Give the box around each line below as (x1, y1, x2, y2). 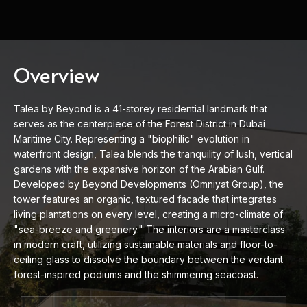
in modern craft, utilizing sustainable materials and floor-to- (14, 238, 278, 251)
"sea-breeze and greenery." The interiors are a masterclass (14, 223, 285, 236)
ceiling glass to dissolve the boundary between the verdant (14, 254, 283, 266)
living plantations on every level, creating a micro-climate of (14, 208, 283, 221)
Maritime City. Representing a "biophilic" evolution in (14, 133, 249, 145)
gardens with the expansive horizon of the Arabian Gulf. (14, 163, 265, 175)
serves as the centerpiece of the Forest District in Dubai (14, 118, 265, 130)
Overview (14, 60, 99, 89)
